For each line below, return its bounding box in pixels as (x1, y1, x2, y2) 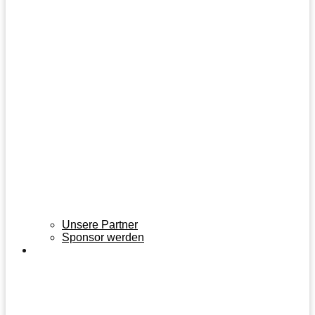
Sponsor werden (62, 231, 144, 244)
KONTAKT (34, 245, 89, 257)
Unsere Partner (62, 219, 138, 231)
